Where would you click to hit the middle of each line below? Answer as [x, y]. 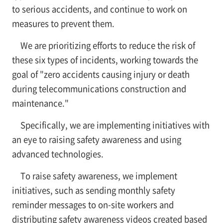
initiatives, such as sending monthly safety [93, 190]
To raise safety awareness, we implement [99, 175]
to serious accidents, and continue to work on [99, 9]
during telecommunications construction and [99, 88]
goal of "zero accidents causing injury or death [101, 74]
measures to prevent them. [63, 23]
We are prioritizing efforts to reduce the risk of [108, 45]
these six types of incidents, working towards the [105, 59]
